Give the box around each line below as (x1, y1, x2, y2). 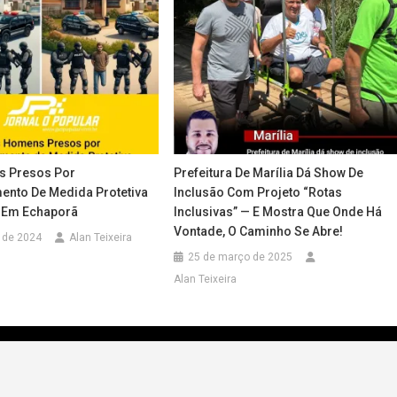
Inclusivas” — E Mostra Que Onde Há (174, 204, 383, 219)
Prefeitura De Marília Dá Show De (174, 165, 364, 180)
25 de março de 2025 (188, 250, 293, 263)
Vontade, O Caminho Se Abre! (174, 223, 344, 238)
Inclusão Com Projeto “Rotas (174, 184, 343, 199)
